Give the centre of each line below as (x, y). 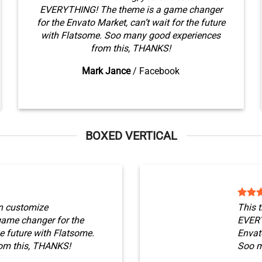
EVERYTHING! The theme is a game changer (131, 10)
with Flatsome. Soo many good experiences (131, 35)
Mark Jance (106, 71)
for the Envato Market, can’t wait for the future (131, 23)
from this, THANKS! (131, 48)
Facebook (160, 71)
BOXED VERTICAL (131, 136)
